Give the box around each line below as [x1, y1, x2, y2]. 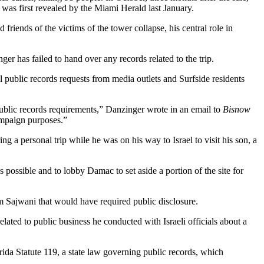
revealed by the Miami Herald [35, 2, 146, 13]
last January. [146, 2, 194, 13]
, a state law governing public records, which [57, 246, 223, 257]
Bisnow [223, 104, 250, 114]
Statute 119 [16, 246, 57, 257]
